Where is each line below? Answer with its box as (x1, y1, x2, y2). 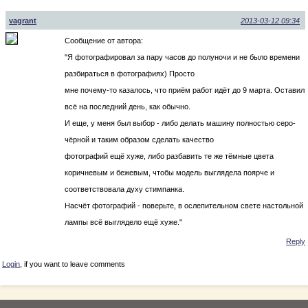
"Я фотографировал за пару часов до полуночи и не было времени (65, 52, 300, 61)
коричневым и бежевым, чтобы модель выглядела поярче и (65, 168, 274, 177)
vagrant (9, 16, 36, 25)
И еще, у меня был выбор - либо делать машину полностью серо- (65, 118, 296, 127)
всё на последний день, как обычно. (65, 102, 190, 111)
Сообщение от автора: (65, 36, 143, 45)
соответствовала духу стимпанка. (65, 184, 184, 193)
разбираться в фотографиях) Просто (65, 69, 195, 78)
